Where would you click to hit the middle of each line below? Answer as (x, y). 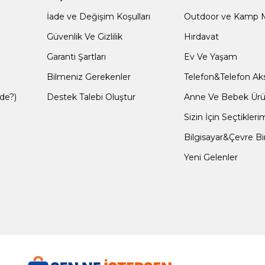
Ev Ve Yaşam (211, 57)
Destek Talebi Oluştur (91, 97)
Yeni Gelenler (211, 157)
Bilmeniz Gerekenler (89, 77)
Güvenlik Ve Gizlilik (85, 37)
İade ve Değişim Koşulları (99, 17)
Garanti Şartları (77, 57)
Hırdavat (202, 37)
